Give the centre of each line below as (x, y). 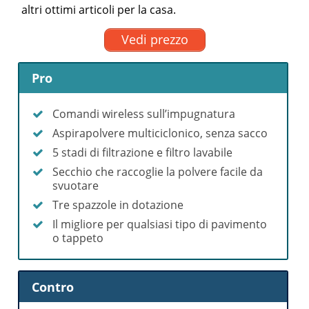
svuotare (76, 186)
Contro (53, 287)
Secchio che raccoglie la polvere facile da (158, 172)
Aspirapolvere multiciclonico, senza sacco (160, 133)
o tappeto (78, 238)
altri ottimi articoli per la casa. (99, 9)
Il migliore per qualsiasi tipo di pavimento (160, 225)
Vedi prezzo (154, 40)
